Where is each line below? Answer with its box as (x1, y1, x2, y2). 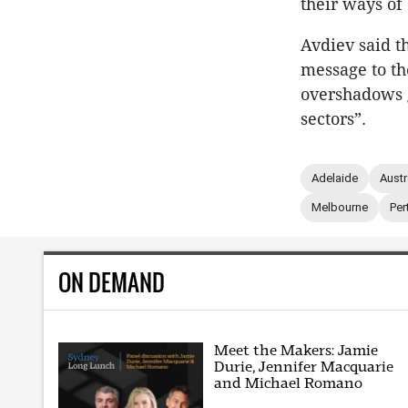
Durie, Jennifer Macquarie (214, 358, 394, 376)
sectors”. (301, 108, 366, 128)
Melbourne (311, 200, 368, 215)
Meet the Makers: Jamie (214, 342, 379, 360)
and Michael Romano (214, 374, 363, 393)
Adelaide (311, 171, 358, 186)
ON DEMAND (58, 264, 165, 299)
